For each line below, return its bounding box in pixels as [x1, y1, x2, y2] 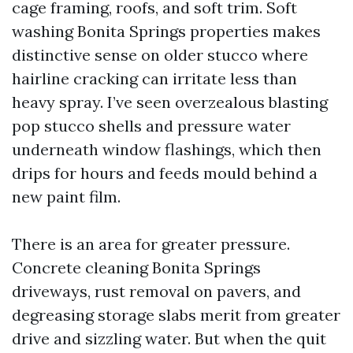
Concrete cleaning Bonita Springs [12, 258, 261, 277]
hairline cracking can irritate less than [12, 69, 297, 88]
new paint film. [12, 187, 121, 206]
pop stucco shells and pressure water [12, 116, 291, 136]
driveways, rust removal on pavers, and [12, 281, 301, 301]
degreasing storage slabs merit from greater [12, 305, 340, 325]
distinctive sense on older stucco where [12, 45, 308, 65]
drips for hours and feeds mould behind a [12, 163, 318, 183]
